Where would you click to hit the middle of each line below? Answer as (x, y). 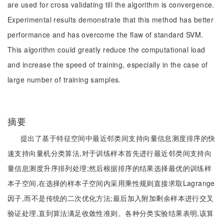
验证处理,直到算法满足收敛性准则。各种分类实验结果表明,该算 (111, 213)
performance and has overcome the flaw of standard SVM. (105, 34)
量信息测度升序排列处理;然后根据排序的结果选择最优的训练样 (110, 168)
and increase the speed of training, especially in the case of (108, 64)
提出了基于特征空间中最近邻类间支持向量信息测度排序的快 (118, 138)
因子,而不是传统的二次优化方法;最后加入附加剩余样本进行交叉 (111, 198)
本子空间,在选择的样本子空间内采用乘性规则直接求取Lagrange (111, 183)
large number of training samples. (64, 79)
